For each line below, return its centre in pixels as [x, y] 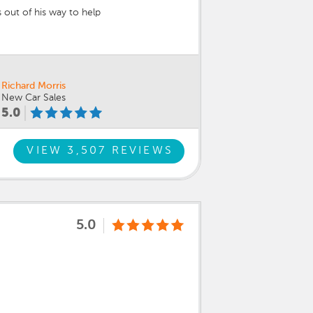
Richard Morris [34, 86]
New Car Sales [34, 97]
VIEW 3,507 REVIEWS [100, 151]
